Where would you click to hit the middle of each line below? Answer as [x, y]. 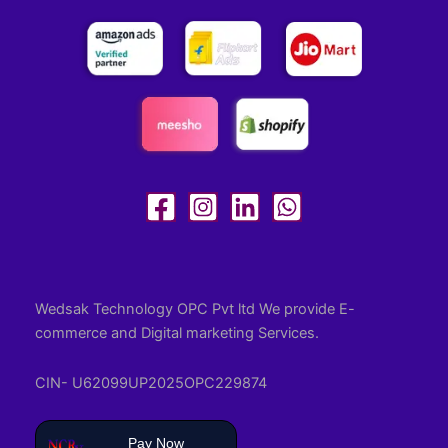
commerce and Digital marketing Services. [177, 333]
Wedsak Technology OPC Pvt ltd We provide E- [195, 309]
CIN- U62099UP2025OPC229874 [151, 382]
